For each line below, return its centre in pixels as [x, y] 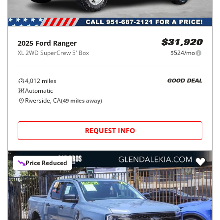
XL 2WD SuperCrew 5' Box [53, 53]
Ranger [65, 43]
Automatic [39, 91]
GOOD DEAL [185, 81]
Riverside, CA [43, 100]
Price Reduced [46, 163]
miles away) [85, 100]
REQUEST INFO [110, 130]
